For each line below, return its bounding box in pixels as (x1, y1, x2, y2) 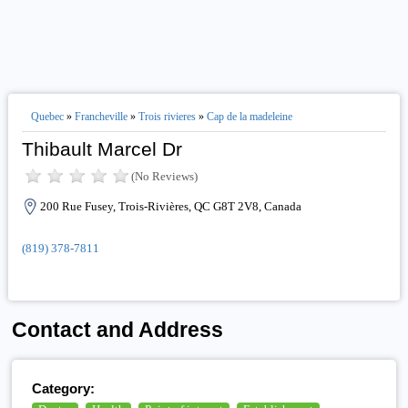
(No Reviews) (130, 169, 198, 183)
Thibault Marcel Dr (21, 138, 182, 159)
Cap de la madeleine (206, 110, 292, 123)
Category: (32, 380, 96, 396)
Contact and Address (12, 319, 224, 342)
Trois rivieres (138, 110, 196, 123)
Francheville (74, 110, 127, 123)
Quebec (30, 110, 64, 123)
